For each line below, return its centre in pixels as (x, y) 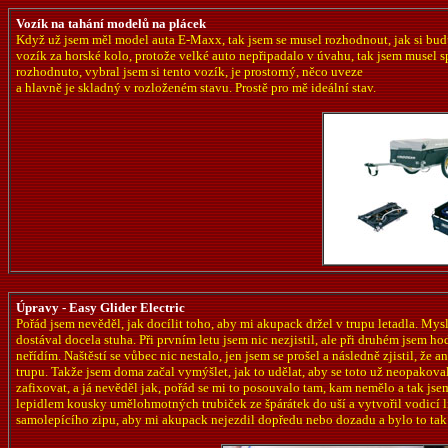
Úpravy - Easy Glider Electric (100, 307)
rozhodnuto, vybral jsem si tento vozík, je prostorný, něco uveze (189, 71)
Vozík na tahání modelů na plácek (111, 23)
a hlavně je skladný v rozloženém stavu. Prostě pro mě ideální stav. (196, 87)
